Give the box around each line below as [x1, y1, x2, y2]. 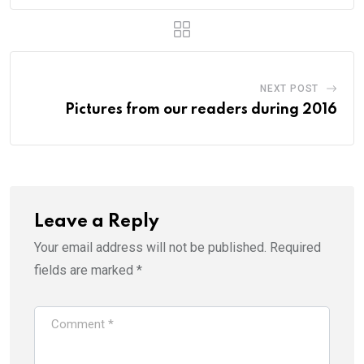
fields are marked [34, 262, 136, 278]
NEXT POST [259, 82, 319, 94]
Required [270, 239, 321, 255]
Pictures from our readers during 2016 [65, 102, 337, 117]
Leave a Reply [34, 212, 159, 231]
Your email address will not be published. [34, 239, 266, 255]
